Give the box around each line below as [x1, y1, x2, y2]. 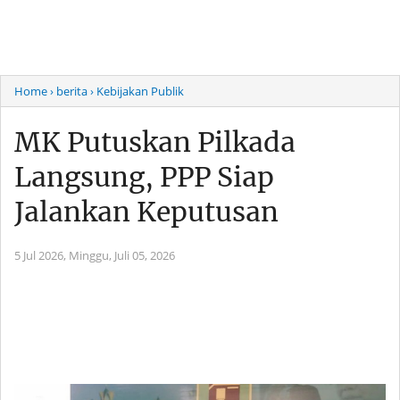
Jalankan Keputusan [14, 195, 279, 229]
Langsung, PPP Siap [14, 160, 274, 194]
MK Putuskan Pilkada [14, 125, 296, 159]
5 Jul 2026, [14, 247, 69, 263]
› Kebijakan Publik [90, 83, 184, 99]
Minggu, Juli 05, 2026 [69, 247, 175, 263]
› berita [50, 83, 87, 99]
